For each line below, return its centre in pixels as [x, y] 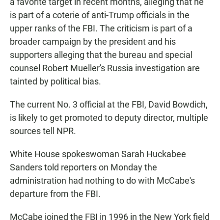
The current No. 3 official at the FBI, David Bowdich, [109, 105]
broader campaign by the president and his [93, 42]
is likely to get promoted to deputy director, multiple [109, 118]
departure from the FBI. [55, 194]
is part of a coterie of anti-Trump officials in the [100, 15]
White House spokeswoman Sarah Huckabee [98, 154]
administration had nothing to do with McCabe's [102, 181]
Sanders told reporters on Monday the [83, 167]
